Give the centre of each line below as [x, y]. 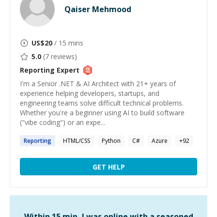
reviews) [63, 56]
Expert [67, 70]
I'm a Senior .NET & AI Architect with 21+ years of [98, 84]
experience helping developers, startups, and [90, 93]
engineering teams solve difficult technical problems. [102, 103]
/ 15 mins [68, 43]
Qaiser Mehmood [98, 9]
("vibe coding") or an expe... [62, 122]
